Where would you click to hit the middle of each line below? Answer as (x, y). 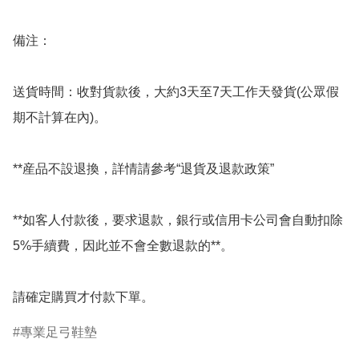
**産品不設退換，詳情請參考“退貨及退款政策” (143, 169)
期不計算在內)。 (60, 118)
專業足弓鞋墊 (58, 333)
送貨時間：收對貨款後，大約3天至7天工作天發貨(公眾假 (176, 92)
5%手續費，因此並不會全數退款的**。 (123, 246)
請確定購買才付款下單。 (83, 297)
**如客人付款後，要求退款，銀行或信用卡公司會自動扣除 (178, 220)
